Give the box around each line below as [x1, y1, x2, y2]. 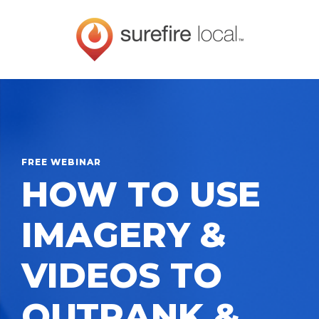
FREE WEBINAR [21, 157, 101, 167]
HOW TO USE [21, 174, 261, 215]
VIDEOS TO [21, 255, 222, 296]
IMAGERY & [21, 214, 226, 256]
